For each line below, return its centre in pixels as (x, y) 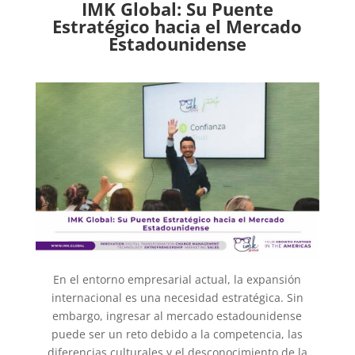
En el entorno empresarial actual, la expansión (177, 280)
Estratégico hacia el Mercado (177, 27)
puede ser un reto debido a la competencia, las (177, 334)
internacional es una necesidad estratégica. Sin (177, 298)
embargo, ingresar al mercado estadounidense (177, 316)
